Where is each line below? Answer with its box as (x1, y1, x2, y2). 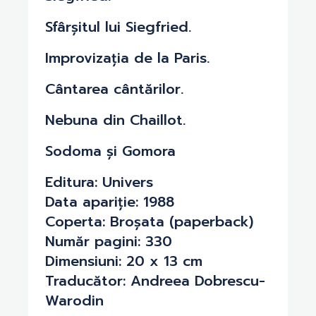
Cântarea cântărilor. (45, 78, 183, 99)
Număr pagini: (45, 230, 140, 252)
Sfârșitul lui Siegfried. (45, 16, 191, 37)
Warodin (45, 289, 104, 311)
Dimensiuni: (45, 250, 121, 272)
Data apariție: (45, 190, 138, 212)
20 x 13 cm (121, 250, 202, 272)
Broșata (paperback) (105, 210, 253, 232)
